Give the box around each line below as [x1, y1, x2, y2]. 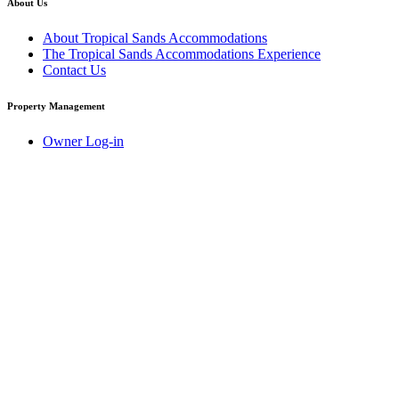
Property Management [7, 100, 105, 111]
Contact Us [43, 61, 106, 77]
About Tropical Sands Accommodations [43, 29, 267, 45]
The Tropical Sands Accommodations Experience [43, 45, 321, 61]
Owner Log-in [43, 133, 124, 149]
